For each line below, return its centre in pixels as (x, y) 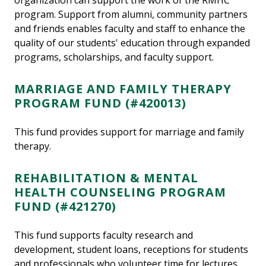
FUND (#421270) (65, 207)
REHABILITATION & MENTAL (106, 178)
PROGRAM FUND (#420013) (100, 103)
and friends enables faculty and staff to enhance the (130, 29)
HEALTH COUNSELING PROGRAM (120, 192)
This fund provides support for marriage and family (129, 132)
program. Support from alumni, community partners (131, 15)
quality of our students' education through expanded (132, 43)
